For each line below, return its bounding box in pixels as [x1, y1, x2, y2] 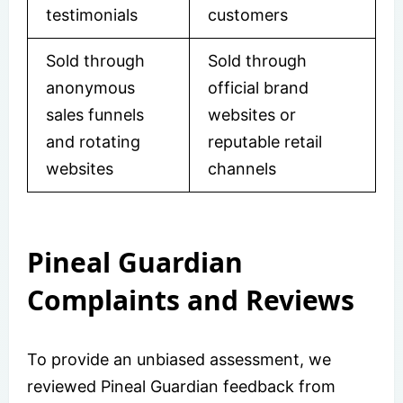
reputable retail [208, 131, 322, 151]
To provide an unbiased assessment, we [27, 349, 331, 369]
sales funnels [46, 104, 144, 124]
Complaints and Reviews [27, 281, 354, 318]
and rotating [46, 131, 140, 151]
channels [208, 158, 276, 178]
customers [208, 4, 288, 24]
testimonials [46, 4, 138, 24]
